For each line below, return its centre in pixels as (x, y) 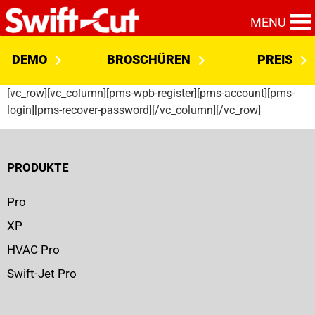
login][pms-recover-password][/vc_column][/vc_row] (134, 110)
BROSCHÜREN (148, 59)
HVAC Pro (33, 249)
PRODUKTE (38, 168)
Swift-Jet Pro (42, 273)
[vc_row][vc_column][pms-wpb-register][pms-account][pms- (151, 93)
